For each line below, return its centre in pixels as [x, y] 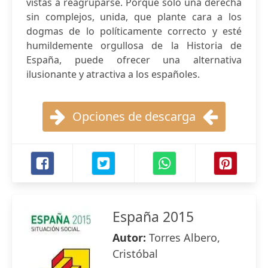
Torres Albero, [185, 237]
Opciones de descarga [134, 116]
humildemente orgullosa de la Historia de [134, 45]
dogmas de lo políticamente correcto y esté [134, 31]
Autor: [131, 237]
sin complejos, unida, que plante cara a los [134, 17]
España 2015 [153, 217]
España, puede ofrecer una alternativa [134, 60]
